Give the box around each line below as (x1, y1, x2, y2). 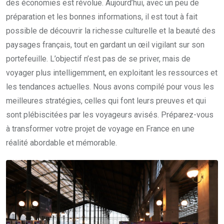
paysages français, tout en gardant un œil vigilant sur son (6, 40, 204, 50)
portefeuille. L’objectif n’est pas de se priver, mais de (6, 54, 190, 64)
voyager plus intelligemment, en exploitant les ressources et (6, 68, 217, 78)
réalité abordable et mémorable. (6, 138, 117, 148)
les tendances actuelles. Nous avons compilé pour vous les (6, 82, 214, 92)
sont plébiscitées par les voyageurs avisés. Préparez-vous (6, 110, 213, 120)
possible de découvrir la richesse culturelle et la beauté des (6, 26, 215, 36)
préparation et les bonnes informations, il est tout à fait (6, 12, 197, 22)
